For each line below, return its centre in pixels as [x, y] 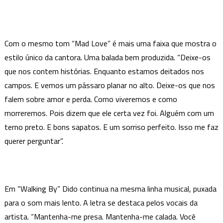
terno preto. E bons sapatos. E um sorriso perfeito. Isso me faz [111, 127]
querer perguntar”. [34, 141]
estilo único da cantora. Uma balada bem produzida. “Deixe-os [107, 57]
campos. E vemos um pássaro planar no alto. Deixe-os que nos [110, 85]
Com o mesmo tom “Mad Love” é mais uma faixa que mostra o [110, 43]
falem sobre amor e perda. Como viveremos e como [91, 99]
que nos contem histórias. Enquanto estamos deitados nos [104, 71]
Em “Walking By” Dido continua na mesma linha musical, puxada [110, 188]
